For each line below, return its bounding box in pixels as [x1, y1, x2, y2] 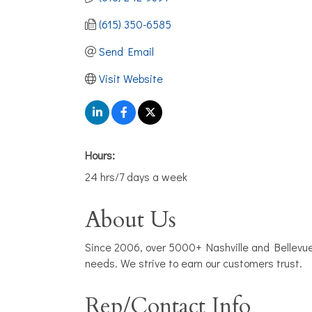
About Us [85, 205, 176, 235]
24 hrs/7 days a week [85, 169, 187, 184]
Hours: [85, 148, 115, 162]
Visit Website [99, 71, 163, 86]
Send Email [99, 44, 154, 58]
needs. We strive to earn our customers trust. [85, 256, 302, 270]
